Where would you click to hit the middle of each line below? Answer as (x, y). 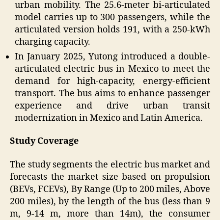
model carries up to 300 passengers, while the (112, 17)
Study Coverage (44, 141)
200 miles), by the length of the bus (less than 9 (110, 201)
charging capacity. (53, 42)
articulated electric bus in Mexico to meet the (112, 69)
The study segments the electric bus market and (110, 165)
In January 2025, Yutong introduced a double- (112, 56)
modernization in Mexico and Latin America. (109, 118)
